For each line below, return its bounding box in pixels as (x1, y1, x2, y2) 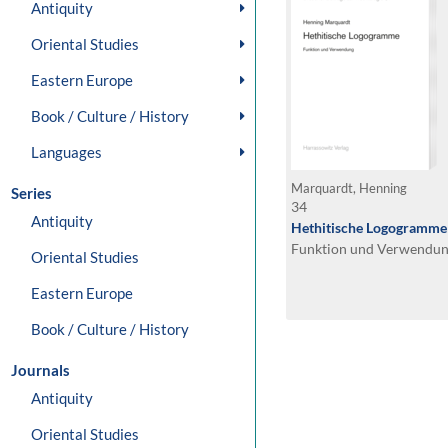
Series (11, 184, 52, 202)
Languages (31, 143, 102, 161)
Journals (11, 361, 70, 379)
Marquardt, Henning (291, 181, 410, 196)
